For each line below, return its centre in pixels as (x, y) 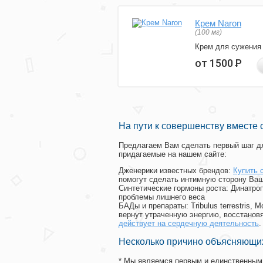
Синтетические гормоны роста (172, 188)
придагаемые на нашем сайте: (173, 154)
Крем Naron (218, 23)
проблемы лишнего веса (162, 197)
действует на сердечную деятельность (189, 224)
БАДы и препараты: (155, 206)
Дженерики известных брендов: (176, 171)
